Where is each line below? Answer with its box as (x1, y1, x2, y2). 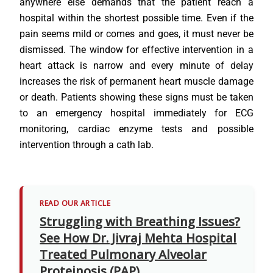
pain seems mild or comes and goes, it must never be (19, 27, 253, 40)
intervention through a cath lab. (19, 138, 154, 151)
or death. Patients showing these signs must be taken (19, 91, 253, 103)
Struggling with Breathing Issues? (40, 213, 241, 230)
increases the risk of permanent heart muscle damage (19, 75, 253, 87)
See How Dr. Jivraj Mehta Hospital (40, 229, 237, 246)
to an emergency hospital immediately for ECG (19, 107, 253, 119)
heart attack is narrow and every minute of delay (19, 59, 253, 71)
